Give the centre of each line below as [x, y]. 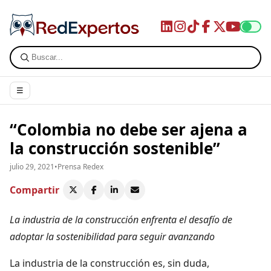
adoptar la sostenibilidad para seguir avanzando [112, 236]
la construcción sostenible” [115, 148]
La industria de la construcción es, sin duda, [109, 263]
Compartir [34, 190]
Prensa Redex [80, 166]
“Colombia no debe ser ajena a [129, 129]
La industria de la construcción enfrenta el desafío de [121, 219]
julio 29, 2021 [32, 166]
